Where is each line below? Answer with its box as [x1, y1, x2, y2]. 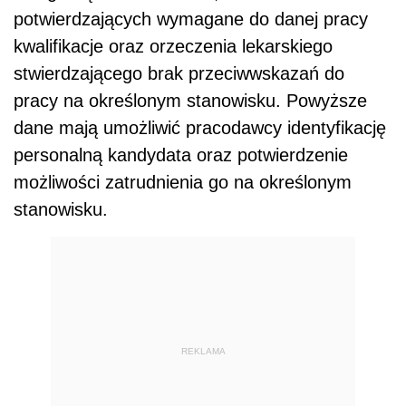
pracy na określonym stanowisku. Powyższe [14, 90, 367, 111]
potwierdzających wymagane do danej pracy [14, 8, 368, 29]
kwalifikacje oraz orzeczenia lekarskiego [14, 35, 333, 56]
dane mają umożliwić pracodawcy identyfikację [14, 117, 386, 138]
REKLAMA [180, 346, 226, 357]
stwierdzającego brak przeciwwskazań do [14, 63, 344, 83]
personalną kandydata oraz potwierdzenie [14, 144, 348, 165]
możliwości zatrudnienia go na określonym [14, 171, 352, 192]
